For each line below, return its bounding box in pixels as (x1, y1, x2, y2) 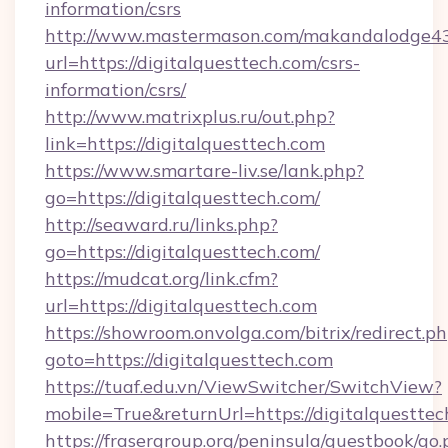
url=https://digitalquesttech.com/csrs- (45, 51, 360, 74)
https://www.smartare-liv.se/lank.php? (45, 159, 364, 182)
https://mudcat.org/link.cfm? (45, 267, 278, 290)
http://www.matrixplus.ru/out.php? (45, 105, 335, 128)
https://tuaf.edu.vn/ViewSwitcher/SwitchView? (45, 375, 442, 398)
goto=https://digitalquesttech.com (45, 348, 333, 371)
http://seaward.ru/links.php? (45, 213, 278, 236)
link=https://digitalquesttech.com (45, 132, 325, 155)
